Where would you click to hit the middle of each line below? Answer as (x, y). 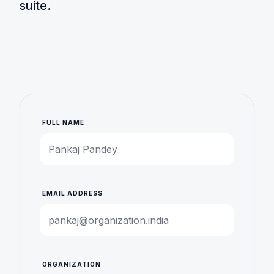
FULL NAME (63, 122)
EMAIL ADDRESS (72, 193)
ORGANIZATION (72, 264)
